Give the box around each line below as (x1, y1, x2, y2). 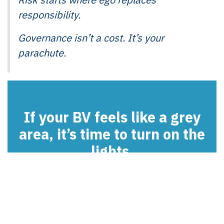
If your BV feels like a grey (23, 107, 200, 126)
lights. (90, 141, 133, 160)
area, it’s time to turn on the (19, 124, 205, 143)
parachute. (18, 45, 66, 59)
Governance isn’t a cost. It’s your (18, 30, 164, 44)
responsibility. (18, 7, 80, 21)
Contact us (86, 169, 138, 183)
